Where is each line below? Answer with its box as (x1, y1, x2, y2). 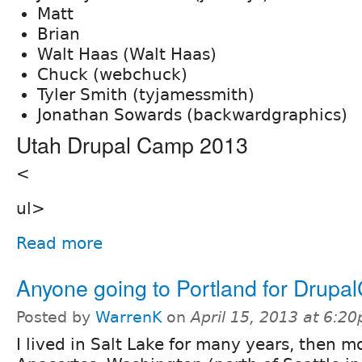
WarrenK (95, 308, 162, 326)
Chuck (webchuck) (37, 64, 187, 84)
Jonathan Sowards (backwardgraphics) (37, 104, 347, 124)
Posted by (16, 308, 95, 326)
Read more (16, 233, 103, 253)
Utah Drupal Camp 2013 (16, 128, 248, 160)
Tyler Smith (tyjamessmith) (37, 84, 255, 104)
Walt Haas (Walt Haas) (37, 44, 217, 64)
